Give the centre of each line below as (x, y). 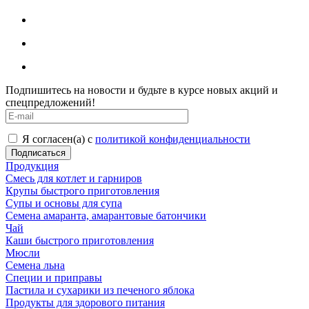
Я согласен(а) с (59, 139)
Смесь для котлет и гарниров (74, 178)
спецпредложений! (50, 102)
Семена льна (35, 265)
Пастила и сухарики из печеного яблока (100, 290)
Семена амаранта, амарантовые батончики (106, 215)
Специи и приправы (54, 277)
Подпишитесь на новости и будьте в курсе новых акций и (142, 90)
